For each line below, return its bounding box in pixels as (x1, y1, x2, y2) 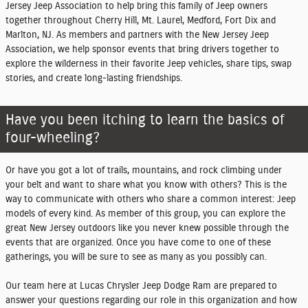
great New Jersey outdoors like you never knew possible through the (5, 223, 289, 233)
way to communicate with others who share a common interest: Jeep (5, 195, 296, 204)
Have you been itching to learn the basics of (5, 113, 285, 127)
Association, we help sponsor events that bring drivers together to (5, 45, 279, 54)
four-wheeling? (5, 131, 100, 145)
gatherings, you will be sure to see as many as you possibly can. (5, 252, 267, 262)
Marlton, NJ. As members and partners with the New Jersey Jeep (5, 30, 269, 40)
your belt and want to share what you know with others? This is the (5, 180, 287, 190)
